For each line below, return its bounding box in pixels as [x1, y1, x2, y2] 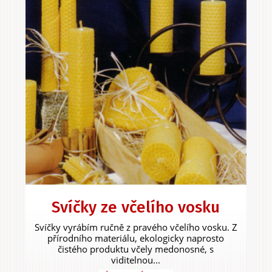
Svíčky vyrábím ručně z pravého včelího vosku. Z [34, 220, 237, 233]
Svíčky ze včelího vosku [52, 197, 220, 217]
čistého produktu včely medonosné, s [58, 242, 214, 255]
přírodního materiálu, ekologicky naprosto [47, 231, 225, 244]
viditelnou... [111, 253, 161, 266]
